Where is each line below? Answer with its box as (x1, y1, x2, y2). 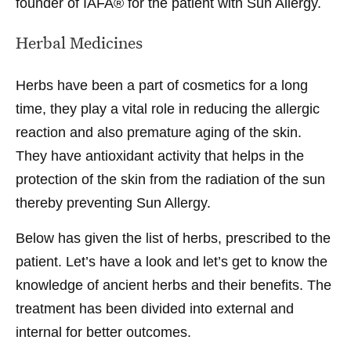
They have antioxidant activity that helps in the (16, 147, 304, 164)
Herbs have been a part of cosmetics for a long (16, 77, 308, 93)
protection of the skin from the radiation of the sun (16, 171, 325, 187)
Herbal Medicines (16, 31, 143, 53)
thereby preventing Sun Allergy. (16, 194, 211, 211)
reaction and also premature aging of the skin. (16, 124, 302, 140)
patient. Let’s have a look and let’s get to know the (16, 253, 327, 270)
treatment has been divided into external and (16, 300, 294, 317)
